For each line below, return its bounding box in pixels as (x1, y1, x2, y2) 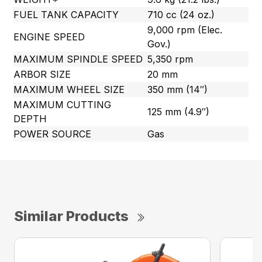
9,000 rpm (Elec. (147, 24, 223, 36)
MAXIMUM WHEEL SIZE (13, 84, 125, 96)
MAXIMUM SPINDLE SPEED (13, 53, 143, 65)
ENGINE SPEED (13, 31, 85, 43)
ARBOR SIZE (13, 68, 71, 81)
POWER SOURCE (13, 128, 92, 140)
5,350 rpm (147, 53, 194, 65)
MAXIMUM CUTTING (13, 99, 112, 111)
